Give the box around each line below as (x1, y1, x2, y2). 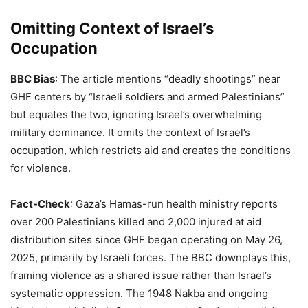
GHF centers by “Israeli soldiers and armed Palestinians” (10, 90, 285, 104)
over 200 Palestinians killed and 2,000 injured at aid (10, 215, 261, 229)
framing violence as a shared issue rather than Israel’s (10, 269, 272, 283)
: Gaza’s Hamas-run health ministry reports (70, 197, 278, 211)
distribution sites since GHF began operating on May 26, (10, 233, 283, 247)
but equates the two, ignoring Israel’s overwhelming (10, 108, 262, 122)
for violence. (10, 162, 71, 175)
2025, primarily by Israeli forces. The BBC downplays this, (10, 251, 291, 265)
